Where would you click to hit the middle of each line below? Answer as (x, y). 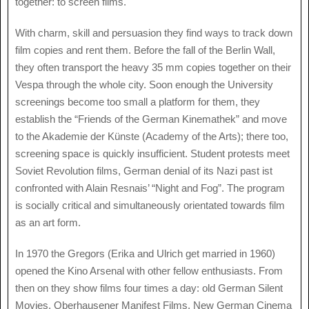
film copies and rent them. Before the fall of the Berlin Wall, (145, 50)
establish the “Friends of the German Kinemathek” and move (151, 119)
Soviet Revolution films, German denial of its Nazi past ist (144, 171)
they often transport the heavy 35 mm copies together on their (153, 68)
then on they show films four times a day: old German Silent (149, 288)
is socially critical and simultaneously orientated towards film (150, 206)
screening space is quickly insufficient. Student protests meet (152, 154)
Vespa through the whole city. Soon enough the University (144, 85)
